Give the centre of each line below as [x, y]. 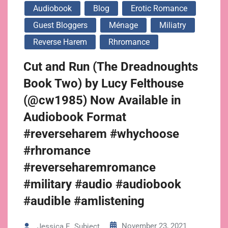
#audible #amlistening [84, 201]
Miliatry [173, 25]
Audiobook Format [75, 117]
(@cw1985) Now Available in [102, 100]
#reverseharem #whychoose [101, 134]
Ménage [123, 25]
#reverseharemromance [90, 167]
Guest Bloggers [60, 25]
